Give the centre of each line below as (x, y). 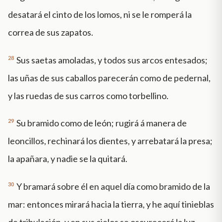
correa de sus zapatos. (51, 32)
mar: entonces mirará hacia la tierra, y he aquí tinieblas (111, 204)
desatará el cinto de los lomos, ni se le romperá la (100, 14)
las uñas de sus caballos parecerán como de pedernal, (109, 78)
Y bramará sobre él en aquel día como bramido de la (113, 187)
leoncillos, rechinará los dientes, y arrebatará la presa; (110, 141)
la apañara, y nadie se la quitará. (68, 159)
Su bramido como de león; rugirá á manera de (102, 123)
